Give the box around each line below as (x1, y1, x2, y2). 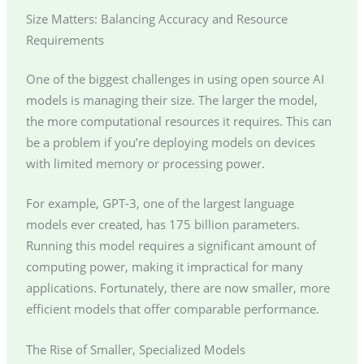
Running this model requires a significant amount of (25, 237, 316, 254)
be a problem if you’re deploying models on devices (25, 133, 315, 150)
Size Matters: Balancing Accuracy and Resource (25, 11, 288, 28)
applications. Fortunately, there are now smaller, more (25, 279, 330, 297)
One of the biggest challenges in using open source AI (25, 70, 324, 87)
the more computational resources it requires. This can (25, 112, 331, 129)
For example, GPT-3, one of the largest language (25, 195, 294, 212)
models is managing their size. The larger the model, (25, 91, 318, 108)
